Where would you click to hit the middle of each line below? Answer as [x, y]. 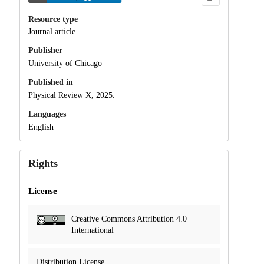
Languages [47, 114]
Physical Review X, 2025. [71, 95]
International [92, 230]
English [41, 127]
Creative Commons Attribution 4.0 [129, 219]
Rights [43, 163]
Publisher [45, 51]
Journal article [52, 32]
